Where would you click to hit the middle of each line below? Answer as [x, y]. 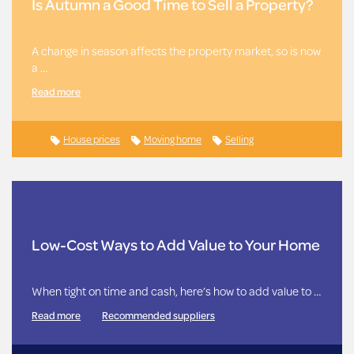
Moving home [173, 139]
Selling [239, 139]
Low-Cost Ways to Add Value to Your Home [176, 244]
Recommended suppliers [158, 316]
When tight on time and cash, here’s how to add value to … [176, 292]
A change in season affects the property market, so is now [176, 51]
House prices [92, 139]
